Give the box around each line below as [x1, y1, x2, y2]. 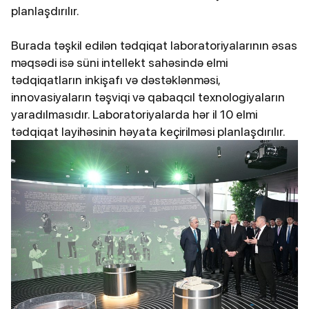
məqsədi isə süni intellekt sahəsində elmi [11, 55, 228, 70]
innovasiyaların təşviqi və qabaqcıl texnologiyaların [11, 90, 285, 105]
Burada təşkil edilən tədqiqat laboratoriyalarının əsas [11, 38, 297, 53]
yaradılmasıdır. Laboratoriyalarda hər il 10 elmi [11, 107, 257, 122]
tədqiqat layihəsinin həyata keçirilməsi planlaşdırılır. [11, 124, 286, 139]
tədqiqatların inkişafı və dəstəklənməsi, [11, 72, 220, 88]
